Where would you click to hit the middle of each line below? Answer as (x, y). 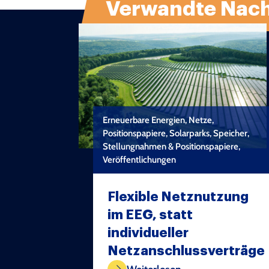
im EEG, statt (150, 215)
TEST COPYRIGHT (225, 249)
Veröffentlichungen (139, 160)
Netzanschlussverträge (186, 251)
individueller (148, 233)
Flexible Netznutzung (178, 197)
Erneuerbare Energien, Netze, (158, 120)
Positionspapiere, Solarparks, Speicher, (176, 134)
